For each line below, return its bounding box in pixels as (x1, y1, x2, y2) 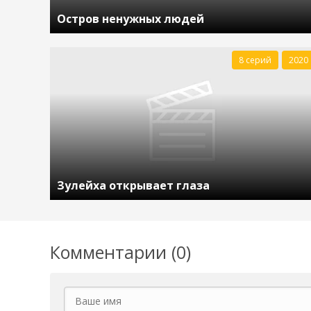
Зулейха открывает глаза (57, 178, 210, 193)
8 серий (238, 54, 271, 66)
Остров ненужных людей (57, 11, 204, 26)
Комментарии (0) (50, 240, 191, 264)
